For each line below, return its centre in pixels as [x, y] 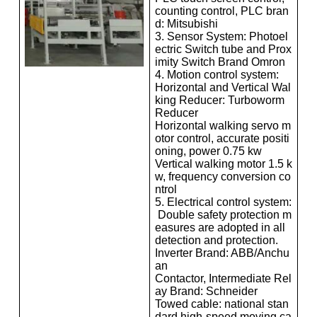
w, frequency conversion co [223, 176]
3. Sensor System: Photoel [221, 36]
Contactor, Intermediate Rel [223, 278]
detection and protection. [216, 240]
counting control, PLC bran [221, 11]
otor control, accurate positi [222, 138]
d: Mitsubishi [186, 23]
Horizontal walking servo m [223, 125]
